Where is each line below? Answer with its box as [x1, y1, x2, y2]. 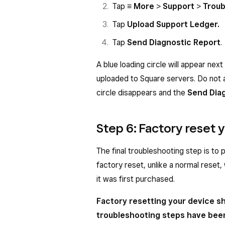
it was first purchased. [96, 174, 177, 184]
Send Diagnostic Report [127, 38, 220, 47]
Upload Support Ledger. [127, 20, 219, 29]
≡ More [127, 2, 154, 11]
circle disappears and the [96, 88, 187, 97]
